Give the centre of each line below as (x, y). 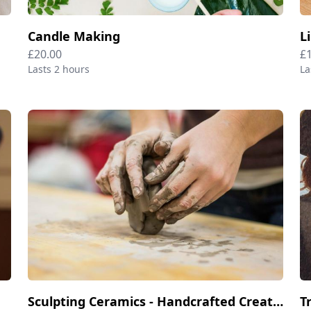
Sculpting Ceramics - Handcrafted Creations (278, 301)
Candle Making (74, 36)
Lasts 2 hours (59, 69)
